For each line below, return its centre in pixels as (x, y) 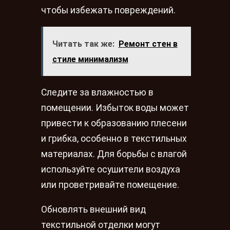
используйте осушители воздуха (111, 170)
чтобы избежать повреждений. (108, 10)
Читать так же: (83, 44)
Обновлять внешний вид (93, 209)
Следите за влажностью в (97, 93)
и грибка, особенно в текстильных (114, 139)
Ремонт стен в (148, 44)
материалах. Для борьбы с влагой (114, 154)
